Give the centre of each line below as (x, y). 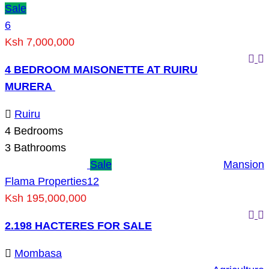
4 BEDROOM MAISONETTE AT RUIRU (101, 69)
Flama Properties (46, 181)
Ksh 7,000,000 (40, 42)
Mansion (244, 164)
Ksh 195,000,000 (46, 198)
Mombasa (38, 253)
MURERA (30, 86)
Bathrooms (38, 147)
